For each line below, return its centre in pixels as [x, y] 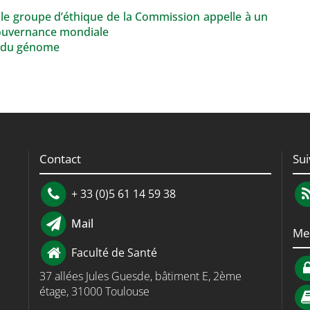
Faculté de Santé [113, 252]
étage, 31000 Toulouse [94, 291]
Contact [60, 159]
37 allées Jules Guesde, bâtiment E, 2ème [140, 276]
